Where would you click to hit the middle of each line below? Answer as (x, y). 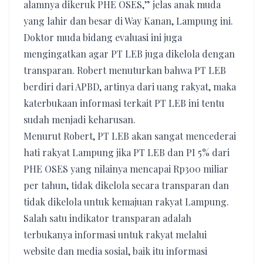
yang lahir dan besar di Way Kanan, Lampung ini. (128, 21)
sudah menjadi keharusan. (80, 119)
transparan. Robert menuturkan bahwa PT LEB (125, 70)
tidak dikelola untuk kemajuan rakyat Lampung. (126, 202)
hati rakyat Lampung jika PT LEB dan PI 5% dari (127, 152)
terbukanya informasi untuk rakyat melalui (115, 235)
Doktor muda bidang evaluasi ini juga (103, 37)
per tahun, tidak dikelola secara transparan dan (126, 185)
